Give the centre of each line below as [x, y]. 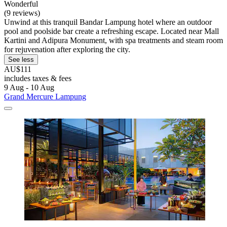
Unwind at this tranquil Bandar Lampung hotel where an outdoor [108, 22]
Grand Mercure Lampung [45, 97]
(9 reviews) [22, 13]
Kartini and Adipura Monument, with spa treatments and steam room [113, 41]
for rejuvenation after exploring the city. [67, 50]
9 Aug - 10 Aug [29, 88]
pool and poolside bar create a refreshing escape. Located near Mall [111, 31]
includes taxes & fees [38, 79]
